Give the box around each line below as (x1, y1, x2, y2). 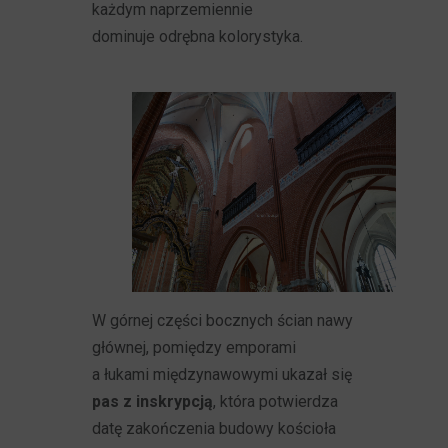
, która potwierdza (213, 392, 339, 411)
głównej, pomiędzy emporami (92, 338, 297, 357)
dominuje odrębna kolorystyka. (92, 27, 304, 46)
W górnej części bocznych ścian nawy (92, 311, 354, 330)
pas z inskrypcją (92, 392, 214, 411)
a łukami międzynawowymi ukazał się (92, 365, 353, 384)
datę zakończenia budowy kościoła (92, 419, 337, 438)
